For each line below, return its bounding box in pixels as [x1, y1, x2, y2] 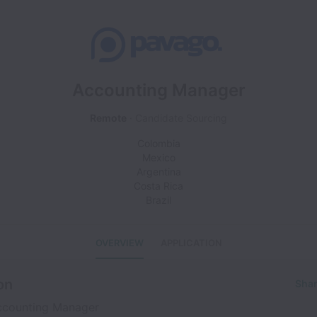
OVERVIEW [95, 237, 144, 248]
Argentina [136, 166, 181, 178]
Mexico [142, 151, 175, 163]
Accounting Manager [71, 80, 246, 100]
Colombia [137, 137, 180, 149]
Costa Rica [134, 180, 183, 192]
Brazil [146, 194, 171, 206]
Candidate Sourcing [135, 112, 227, 124]
